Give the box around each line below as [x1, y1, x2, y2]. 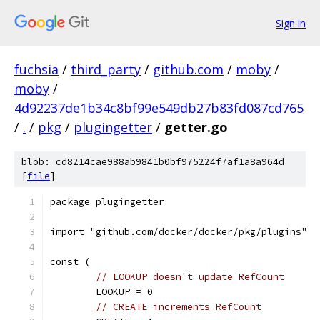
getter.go [164, 119, 228, 136]
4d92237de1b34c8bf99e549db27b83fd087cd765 [14, 99, 304, 116]
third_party [71, 61, 141, 78]
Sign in [276, 16, 306, 30]
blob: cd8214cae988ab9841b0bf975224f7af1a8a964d [21, 156, 284, 168]
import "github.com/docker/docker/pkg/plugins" [50, 226, 307, 238]
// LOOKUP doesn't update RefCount [96, 271, 284, 283]
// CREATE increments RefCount [96, 301, 261, 313]
